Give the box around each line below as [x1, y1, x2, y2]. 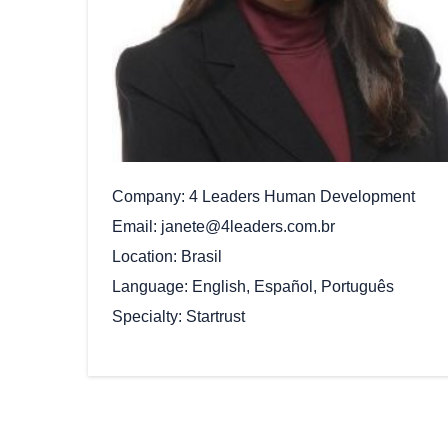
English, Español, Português [192, 277, 394, 295]
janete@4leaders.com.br [161, 217, 335, 235]
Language [112, 277, 184, 295]
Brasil [181, 247, 222, 265]
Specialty [112, 307, 178, 325]
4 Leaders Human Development [189, 187, 415, 205]
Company [112, 187, 181, 205]
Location [112, 247, 173, 265]
